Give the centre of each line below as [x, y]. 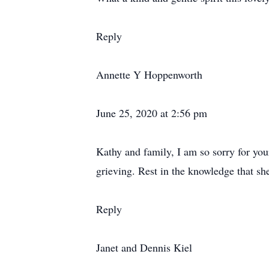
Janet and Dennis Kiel [144, 247]
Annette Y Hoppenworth [149, 74]
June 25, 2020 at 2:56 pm [152, 113]
